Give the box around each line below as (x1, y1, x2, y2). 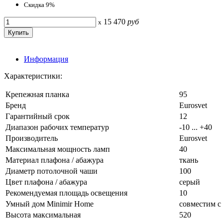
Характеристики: (4, 71, 62, 80)
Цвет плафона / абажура (5, 177, 87, 186)
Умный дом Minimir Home (5, 199, 94, 208)
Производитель (5, 133, 58, 142)
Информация (24, 54, 68, 63)
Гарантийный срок (5, 111, 70, 120)
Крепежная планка (5, 90, 69, 99)
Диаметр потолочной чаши (5, 166, 98, 175)
